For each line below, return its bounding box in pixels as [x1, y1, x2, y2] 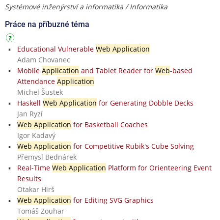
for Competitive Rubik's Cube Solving [71, 141, 194, 151]
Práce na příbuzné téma [5, 19, 89, 29]
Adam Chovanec [17, 55, 70, 64]
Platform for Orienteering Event [106, 163, 212, 172]
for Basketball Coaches [71, 119, 148, 129]
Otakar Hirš [17, 184, 55, 194]
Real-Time [17, 163, 52, 172]
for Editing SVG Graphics [71, 195, 154, 205]
